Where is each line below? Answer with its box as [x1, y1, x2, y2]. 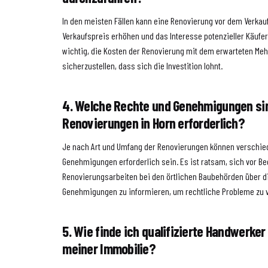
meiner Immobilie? [62, 240, 156, 258]
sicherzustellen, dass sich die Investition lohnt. [62, 60, 223, 72]
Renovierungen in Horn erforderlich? [62, 114, 245, 132]
